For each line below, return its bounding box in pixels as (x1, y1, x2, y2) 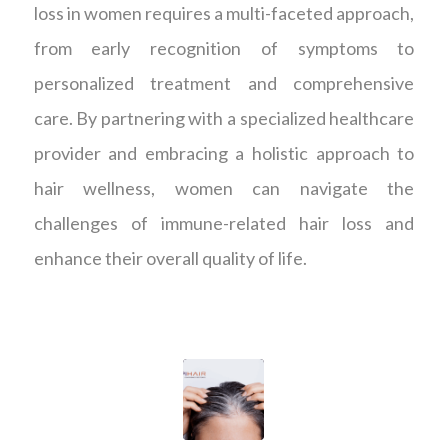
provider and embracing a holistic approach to (33, 142, 415, 165)
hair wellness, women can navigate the (33, 177, 415, 200)
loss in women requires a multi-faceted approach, (33, 2, 415, 25)
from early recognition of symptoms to (33, 37, 415, 60)
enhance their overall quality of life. (33, 247, 307, 270)
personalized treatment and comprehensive (33, 72, 415, 95)
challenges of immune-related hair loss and (33, 212, 415, 235)
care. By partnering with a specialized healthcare (33, 107, 415, 130)
